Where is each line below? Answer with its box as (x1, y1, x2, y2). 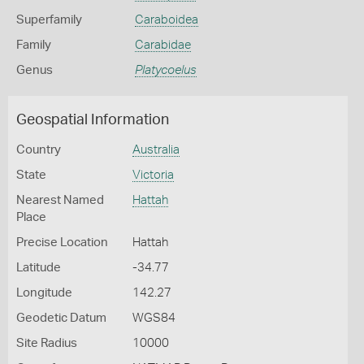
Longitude (16, 287, 72, 299)
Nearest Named (16, 194, 104, 206)
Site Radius (16, 337, 77, 349)
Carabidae (134, 39, 191, 51)
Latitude (16, 262, 61, 274)
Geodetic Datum (16, 312, 106, 324)
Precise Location (16, 236, 108, 249)
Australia (132, 144, 180, 156)
